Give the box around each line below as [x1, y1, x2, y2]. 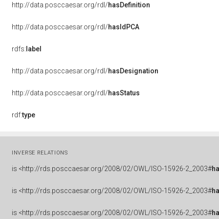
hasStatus [108, 89, 140, 97]
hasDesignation [108, 67, 158, 75]
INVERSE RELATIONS [12, 150, 68, 156]
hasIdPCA [108, 23, 139, 31]
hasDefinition [108, 1, 150, 9]
